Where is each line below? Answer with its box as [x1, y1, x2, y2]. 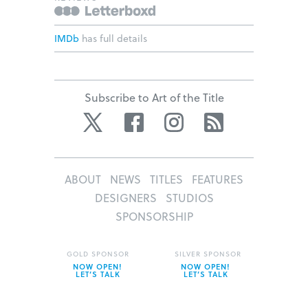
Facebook [147, 112, 192, 127]
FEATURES [192, 171, 243, 187]
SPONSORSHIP [115, 208, 193, 224]
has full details [79, 31, 147, 45]
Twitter [109, 112, 140, 127]
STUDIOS [165, 190, 214, 206]
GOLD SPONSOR [67, 249, 129, 258]
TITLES [150, 171, 183, 187]
